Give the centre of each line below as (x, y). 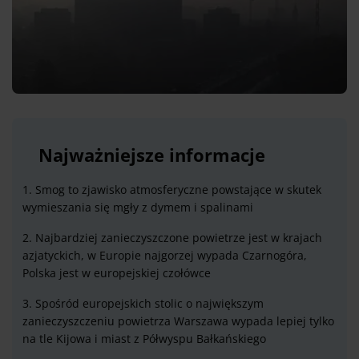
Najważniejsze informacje (152, 155)
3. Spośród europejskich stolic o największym (143, 304)
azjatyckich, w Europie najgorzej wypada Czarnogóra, (165, 256)
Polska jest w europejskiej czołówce (117, 273)
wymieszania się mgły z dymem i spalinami (138, 208)
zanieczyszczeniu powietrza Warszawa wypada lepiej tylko (178, 321)
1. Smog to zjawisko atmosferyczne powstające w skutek (172, 190)
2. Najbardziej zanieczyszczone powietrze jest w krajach (172, 238)
